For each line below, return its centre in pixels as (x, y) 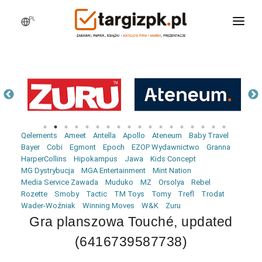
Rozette (34, 194)
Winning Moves (108, 206)
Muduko (119, 182)
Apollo (134, 135)
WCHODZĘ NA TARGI (131, 45)
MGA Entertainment (113, 170)
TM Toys (129, 194)
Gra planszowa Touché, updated (131, 222)
